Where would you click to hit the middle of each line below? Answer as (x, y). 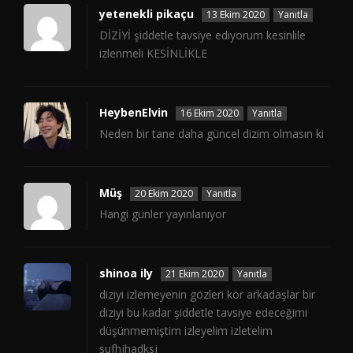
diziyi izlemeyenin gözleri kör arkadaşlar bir (207, 295)
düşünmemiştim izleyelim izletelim (186, 331)
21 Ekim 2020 (195, 274)
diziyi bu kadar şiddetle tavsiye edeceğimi (203, 313)
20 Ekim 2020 (164, 194)
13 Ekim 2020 (236, 15)
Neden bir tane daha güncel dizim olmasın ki (212, 134)
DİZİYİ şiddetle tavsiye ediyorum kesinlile (203, 35)
